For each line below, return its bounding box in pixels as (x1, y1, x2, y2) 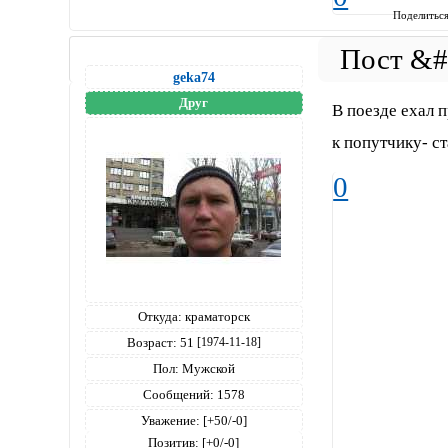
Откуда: (137, 308, 182, 324)
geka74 (172, 68, 215, 85)
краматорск (181, 308, 250, 324)
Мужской (178, 360, 235, 376)
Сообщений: (142, 386, 214, 402)
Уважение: (140, 412, 200, 428)
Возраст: (126, 334, 177, 350)
